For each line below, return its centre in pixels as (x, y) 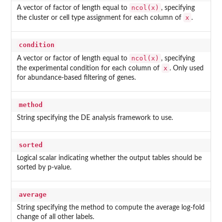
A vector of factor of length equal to (73, 8)
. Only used (186, 69)
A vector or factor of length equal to (73, 59)
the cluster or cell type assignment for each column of (100, 18)
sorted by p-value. (44, 168)
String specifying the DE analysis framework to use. (95, 118)
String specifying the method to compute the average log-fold (111, 208)
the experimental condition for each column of (89, 69)
